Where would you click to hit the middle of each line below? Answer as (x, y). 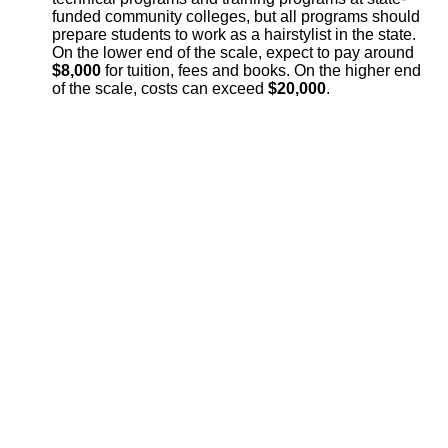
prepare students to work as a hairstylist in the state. (234, 34)
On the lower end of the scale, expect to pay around (233, 52)
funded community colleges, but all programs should (236, 16)
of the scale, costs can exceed (160, 88)
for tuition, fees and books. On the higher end (263, 70)
